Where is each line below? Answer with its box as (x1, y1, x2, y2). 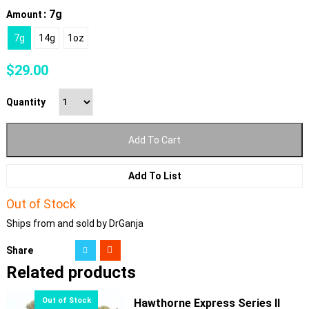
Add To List (128, 170, 181, 181)
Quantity (6, 96, 46, 108)
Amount (6, 8, 42, 20)
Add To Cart (128, 134, 181, 146)
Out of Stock (6, 196, 76, 211)
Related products (6, 262, 136, 282)
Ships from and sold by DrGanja (6, 217, 143, 229)
